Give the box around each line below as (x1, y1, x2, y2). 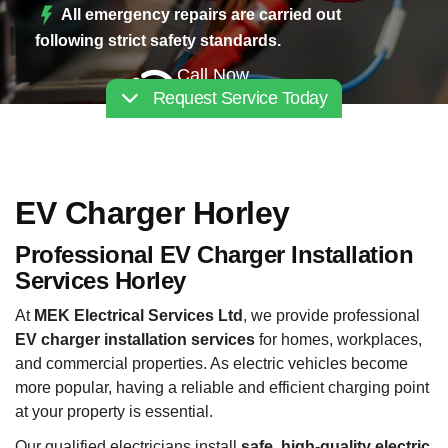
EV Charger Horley (15, 195, 290, 231)
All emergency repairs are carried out (61, 5, 342, 23)
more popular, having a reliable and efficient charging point (15, 379, 429, 396)
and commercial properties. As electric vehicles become (15, 355, 408, 372)
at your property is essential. (15, 403, 213, 420)
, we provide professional (243, 307, 420, 324)
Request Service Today (148, 88, 328, 108)
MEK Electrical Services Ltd (34, 307, 243, 324)
